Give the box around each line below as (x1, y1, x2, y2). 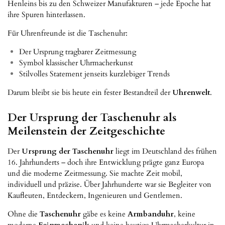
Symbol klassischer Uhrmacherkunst (19, 58, 133, 68)
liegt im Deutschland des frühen (114, 146, 217, 157)
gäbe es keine (81, 209, 128, 219)
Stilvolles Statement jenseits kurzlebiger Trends (19, 69, 170, 79)
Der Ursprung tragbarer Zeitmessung (19, 47, 136, 57)
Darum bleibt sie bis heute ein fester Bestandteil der (8, 87, 172, 98)
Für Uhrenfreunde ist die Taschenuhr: (8, 28, 128, 39)
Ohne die (8, 209, 40, 219)
